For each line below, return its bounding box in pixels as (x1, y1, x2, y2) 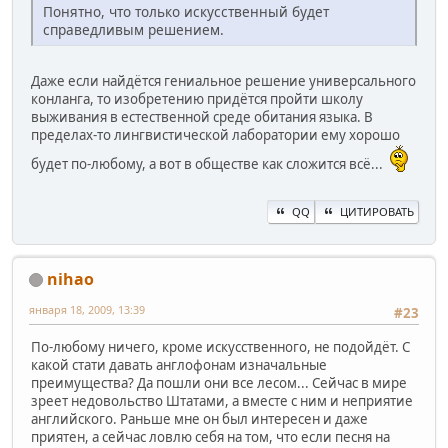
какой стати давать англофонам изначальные (31, 355, 327, 374)
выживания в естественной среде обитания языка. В (31, 108, 373, 127)
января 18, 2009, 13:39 (29, 301, 145, 317)
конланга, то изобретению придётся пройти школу (31, 90, 363, 109)
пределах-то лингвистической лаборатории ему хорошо (31, 126, 400, 145)
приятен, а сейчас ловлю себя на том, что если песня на (31, 427, 390, 446)
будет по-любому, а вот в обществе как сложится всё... (31, 155, 389, 174)
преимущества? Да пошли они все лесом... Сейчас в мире (31, 373, 407, 392)
